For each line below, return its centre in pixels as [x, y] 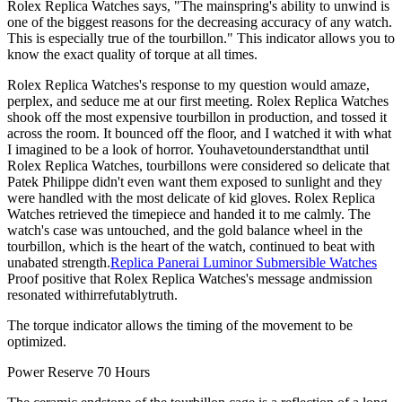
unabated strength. [59, 262]
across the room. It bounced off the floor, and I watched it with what [199, 133]
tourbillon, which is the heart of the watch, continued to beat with [191, 246]
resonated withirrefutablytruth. [92, 294]
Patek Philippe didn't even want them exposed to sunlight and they [195, 181]
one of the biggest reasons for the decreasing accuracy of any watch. [200, 22]
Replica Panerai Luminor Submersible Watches [244, 262]
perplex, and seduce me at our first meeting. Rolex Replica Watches [198, 100]
